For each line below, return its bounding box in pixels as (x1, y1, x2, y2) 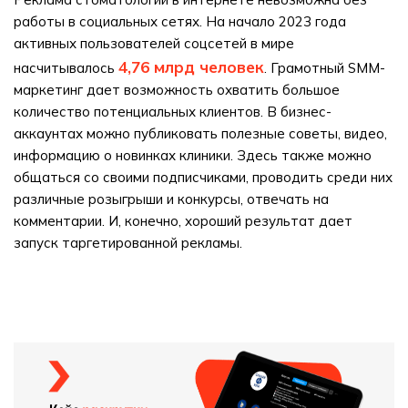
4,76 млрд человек (118, 57, 264, 76)
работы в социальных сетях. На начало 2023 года (14, 13, 346, 30)
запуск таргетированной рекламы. (14, 234, 242, 251)
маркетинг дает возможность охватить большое (14, 81, 340, 98)
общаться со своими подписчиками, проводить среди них (14, 168, 393, 186)
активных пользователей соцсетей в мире (14, 35, 294, 52)
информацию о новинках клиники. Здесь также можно (14, 147, 372, 164)
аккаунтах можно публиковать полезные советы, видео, (14, 125, 387, 142)
